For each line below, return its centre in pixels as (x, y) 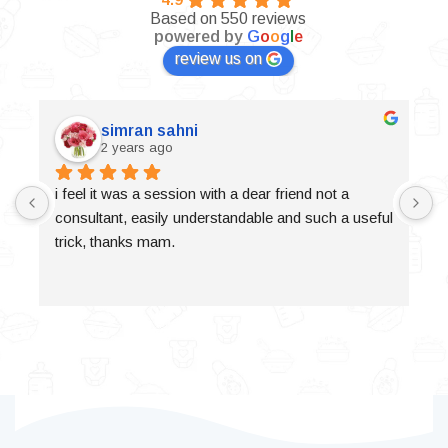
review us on (218, 58)
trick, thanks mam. (115, 241)
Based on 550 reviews (228, 18)
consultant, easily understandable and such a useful (224, 217)
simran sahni (149, 131)
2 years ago (137, 148)
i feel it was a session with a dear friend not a (202, 193)
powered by (200, 36)
